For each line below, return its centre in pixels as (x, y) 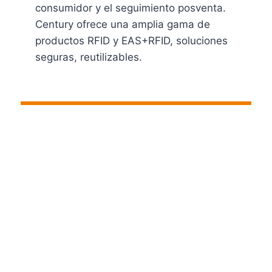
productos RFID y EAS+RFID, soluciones (132, 40)
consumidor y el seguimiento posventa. (131, 8)
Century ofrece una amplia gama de (123, 24)
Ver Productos (70, 93)
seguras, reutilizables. (89, 57)
